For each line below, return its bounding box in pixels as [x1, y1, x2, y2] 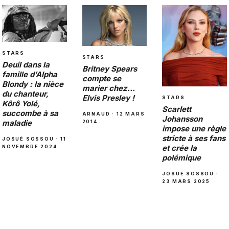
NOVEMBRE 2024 [2, 143, 57, 149]
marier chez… [82, 83, 135, 93]
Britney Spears [82, 63, 137, 74]
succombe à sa [2, 108, 58, 118]
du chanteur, [2, 88, 49, 99]
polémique [162, 152, 201, 163]
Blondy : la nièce [2, 79, 63, 89]
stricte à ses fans [162, 133, 226, 143]
